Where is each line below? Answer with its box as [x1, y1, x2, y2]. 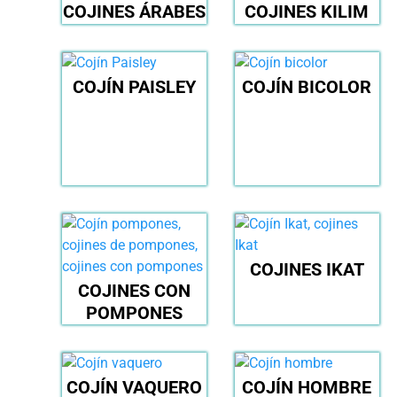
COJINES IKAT [249, 259, 364, 281]
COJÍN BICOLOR [242, 76, 372, 98]
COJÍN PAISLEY [72, 76, 196, 98]
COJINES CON [77, 280, 191, 302]
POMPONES [85, 302, 183, 324]
